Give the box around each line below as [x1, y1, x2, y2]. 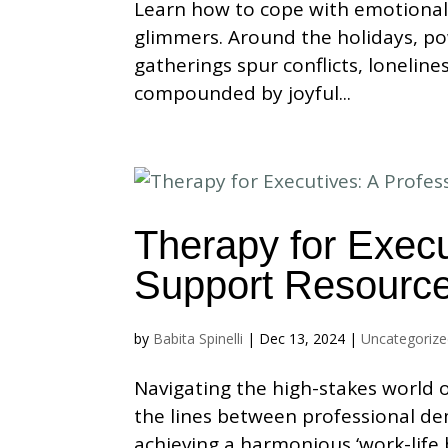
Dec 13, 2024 [259, 329, 346, 348]
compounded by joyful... [134, 80, 352, 106]
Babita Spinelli [153, 329, 244, 348]
